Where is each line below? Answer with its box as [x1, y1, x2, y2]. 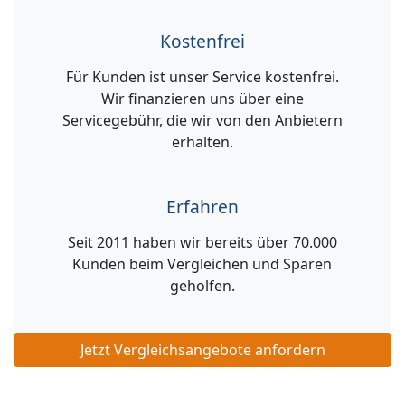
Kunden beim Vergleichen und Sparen [72, 254, 333, 274]
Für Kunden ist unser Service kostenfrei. [65, 67, 339, 87]
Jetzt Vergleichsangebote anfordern [80, 340, 325, 360]
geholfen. [169, 276, 235, 296]
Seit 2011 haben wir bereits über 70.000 [67, 232, 337, 252]
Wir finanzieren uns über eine [100, 89, 304, 108]
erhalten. [171, 132, 233, 152]
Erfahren [165, 194, 239, 219]
